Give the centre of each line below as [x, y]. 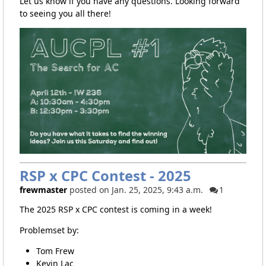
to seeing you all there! [65, 13]
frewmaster [43, 190]
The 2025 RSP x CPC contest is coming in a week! [115, 210]
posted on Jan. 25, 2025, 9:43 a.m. [136, 190]
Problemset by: [49, 230]
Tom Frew [55, 251]
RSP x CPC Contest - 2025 [105, 176]
